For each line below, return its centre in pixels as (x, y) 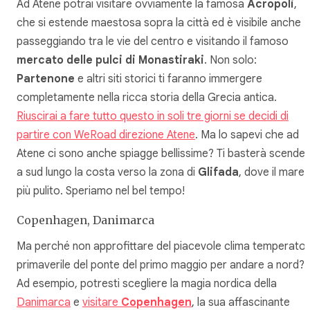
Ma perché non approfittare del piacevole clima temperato (161, 247)
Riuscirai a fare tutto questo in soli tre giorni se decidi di (153, 117)
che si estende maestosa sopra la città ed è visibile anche (159, 23)
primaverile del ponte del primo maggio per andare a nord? (161, 265)
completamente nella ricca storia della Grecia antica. (147, 98)
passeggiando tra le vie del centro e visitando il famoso (153, 42)
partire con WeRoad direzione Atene (106, 135)
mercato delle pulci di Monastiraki (110, 61)
